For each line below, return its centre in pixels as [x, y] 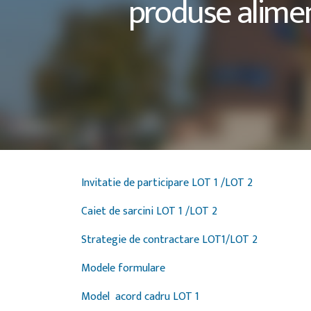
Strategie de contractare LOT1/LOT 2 [169, 240]
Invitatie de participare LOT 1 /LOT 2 [168, 183]
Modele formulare [125, 268]
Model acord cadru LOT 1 [142, 297]
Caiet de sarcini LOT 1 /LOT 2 [151, 211]
